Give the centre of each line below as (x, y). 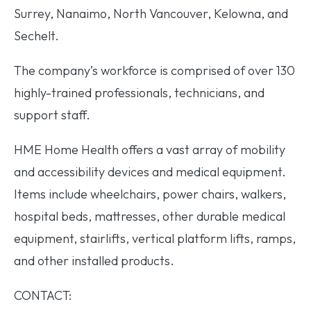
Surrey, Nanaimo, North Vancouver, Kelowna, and (151, 13)
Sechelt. (36, 35)
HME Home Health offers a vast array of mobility (150, 149)
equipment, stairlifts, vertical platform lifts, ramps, (155, 238)
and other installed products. (94, 260)
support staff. (53, 115)
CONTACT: (43, 295)
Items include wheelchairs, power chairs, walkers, (150, 194)
